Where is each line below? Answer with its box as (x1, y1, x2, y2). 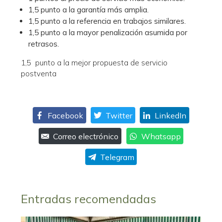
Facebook (47, 110, 83, 120)
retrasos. (28, 39, 59, 49)
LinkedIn (155, 110, 187, 120)
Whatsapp (141, 131, 181, 141)
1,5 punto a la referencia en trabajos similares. (28, 16, 186, 26)
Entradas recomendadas (21, 191, 157, 207)
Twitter (106, 110, 132, 120)
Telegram (100, 152, 134, 162)
